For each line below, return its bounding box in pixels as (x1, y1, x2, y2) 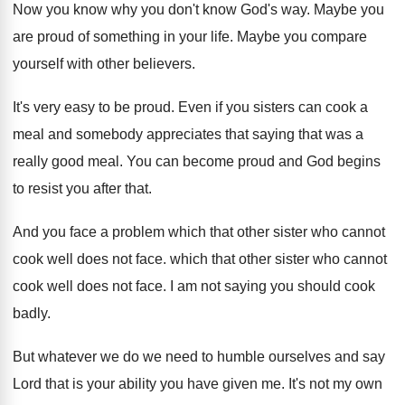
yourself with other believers (13, 56, 192, 72)
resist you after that (28, 181, 148, 197)
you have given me (160, 376, 281, 392)
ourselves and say (268, 349, 385, 365)
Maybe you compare (237, 29, 367, 45)
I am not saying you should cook (170, 278, 375, 295)
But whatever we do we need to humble (13, 349, 265, 365)
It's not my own (288, 376, 382, 392)
